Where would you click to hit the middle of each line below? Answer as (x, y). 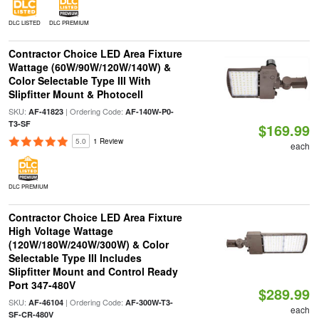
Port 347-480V (42, 285)
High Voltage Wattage (61, 231)
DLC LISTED (24, 22)
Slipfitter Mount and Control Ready (93, 271)
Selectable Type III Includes (75, 258)
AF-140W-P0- (149, 111)
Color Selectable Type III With (79, 80)
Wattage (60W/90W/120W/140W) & (89, 67)
